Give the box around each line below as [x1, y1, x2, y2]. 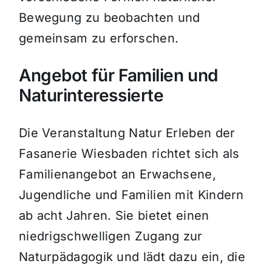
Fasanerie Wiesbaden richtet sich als [18, 146, 240, 161]
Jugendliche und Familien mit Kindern [18, 188, 244, 203]
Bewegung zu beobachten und [18, 10, 200, 25]
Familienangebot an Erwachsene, [18, 167, 216, 182]
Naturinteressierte [18, 85, 164, 106]
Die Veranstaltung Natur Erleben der [18, 126, 236, 141]
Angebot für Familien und [18, 65, 218, 86]
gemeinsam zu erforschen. [18, 31, 179, 46]
